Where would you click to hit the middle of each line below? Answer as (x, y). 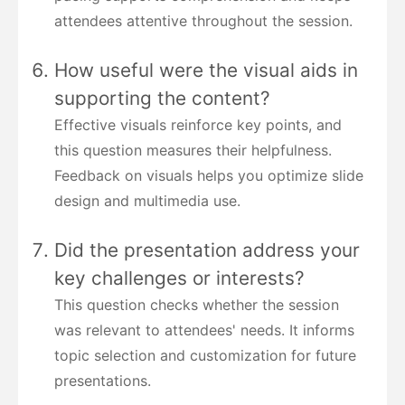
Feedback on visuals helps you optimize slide (209, 176)
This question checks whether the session (197, 305)
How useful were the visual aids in (206, 71)
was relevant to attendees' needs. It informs (204, 330)
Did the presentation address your (207, 250)
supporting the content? (162, 99)
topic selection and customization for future (205, 356)
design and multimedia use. (147, 201)
